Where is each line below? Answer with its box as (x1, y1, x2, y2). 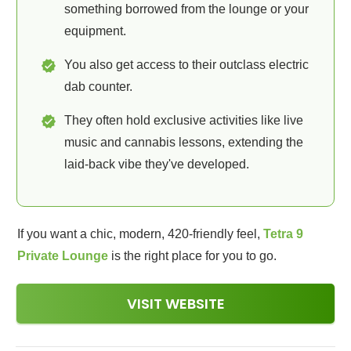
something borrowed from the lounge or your (64, 2, 309, 16)
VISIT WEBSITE (126, 294, 225, 313)
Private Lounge (17, 249, 108, 262)
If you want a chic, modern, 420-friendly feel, (17, 227, 263, 241)
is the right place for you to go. (108, 249, 277, 262)
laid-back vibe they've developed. (64, 157, 249, 171)
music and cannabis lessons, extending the (64, 136, 303, 149)
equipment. (64, 24, 126, 38)
